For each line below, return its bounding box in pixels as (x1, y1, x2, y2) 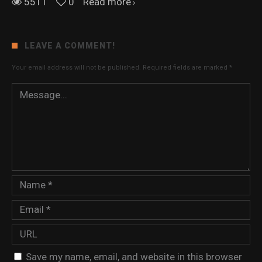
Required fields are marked (143, 64, 229, 72)
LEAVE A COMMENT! (25, 41, 115, 51)
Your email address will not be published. (12, 64, 141, 72)
